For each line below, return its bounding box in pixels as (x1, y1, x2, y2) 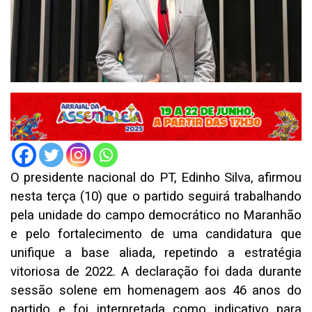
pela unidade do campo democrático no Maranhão (10, 208, 302, 224)
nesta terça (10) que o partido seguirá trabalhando (10, 189, 302, 205)
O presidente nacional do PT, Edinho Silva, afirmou (10, 170, 302, 186)
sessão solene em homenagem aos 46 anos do (10, 283, 302, 299)
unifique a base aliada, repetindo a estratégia (10, 245, 302, 261)
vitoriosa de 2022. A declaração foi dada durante (10, 264, 302, 280)
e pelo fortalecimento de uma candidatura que (10, 226, 302, 242)
